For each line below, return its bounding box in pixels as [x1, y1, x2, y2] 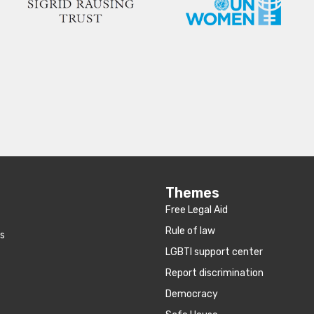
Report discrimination [165, 267, 264, 280]
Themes [165, 184, 219, 202]
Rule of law [165, 225, 215, 238]
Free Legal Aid [165, 204, 228, 217]
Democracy [165, 288, 218, 301]
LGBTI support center [165, 246, 263, 259]
